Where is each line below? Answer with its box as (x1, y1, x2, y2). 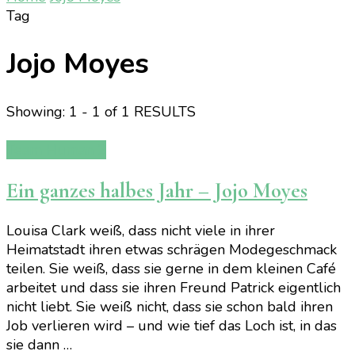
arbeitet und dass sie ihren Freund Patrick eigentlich (6, 278, 341, 298)
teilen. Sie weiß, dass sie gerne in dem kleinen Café (6, 259, 336, 279)
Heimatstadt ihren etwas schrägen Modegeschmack (6, 240, 337, 260)
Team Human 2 (6, 140, 106, 160)
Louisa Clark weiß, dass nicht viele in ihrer (6, 221, 275, 241)
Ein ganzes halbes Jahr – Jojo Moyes (6, 177, 307, 204)
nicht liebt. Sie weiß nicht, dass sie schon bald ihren (6, 297, 333, 317)
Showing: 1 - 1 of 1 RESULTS (6, 102, 196, 122)
